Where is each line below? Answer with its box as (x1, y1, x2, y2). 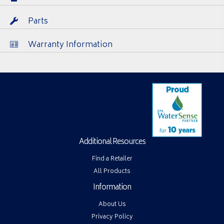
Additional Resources (78, 135, 145, 149)
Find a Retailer (91, 153, 132, 164)
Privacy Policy (91, 211, 133, 222)
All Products (93, 166, 130, 177)
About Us (98, 199, 126, 210)
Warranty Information (28, 37, 112, 52)
